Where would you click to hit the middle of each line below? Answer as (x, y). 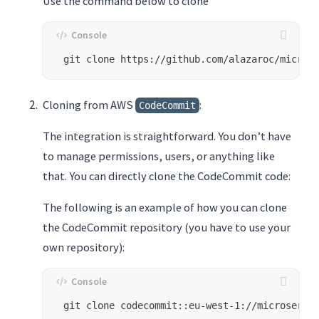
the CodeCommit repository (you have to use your (167, 228)
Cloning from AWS (89, 105)
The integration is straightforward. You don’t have (167, 136)
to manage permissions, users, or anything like (159, 156)
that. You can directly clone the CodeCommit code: (167, 176)
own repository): (84, 247)
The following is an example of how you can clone (165, 208)
